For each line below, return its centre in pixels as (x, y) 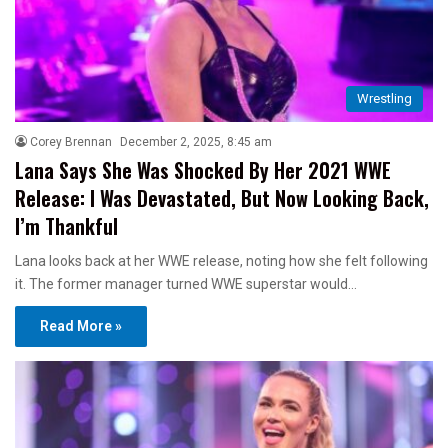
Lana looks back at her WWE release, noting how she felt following (221, 260)
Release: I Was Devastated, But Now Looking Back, (222, 197)
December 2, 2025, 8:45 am (196, 141)
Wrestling (384, 98)
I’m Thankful (66, 225)
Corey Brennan (71, 141)
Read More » (81, 325)
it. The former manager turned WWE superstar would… (186, 283)
